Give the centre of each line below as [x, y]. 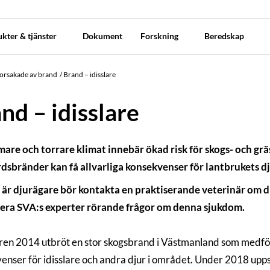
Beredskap [225, 36]
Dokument [102, 36]
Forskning [160, 36]
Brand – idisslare [89, 74]
